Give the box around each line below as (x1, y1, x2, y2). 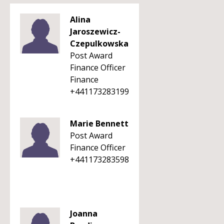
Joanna (70, 208, 97, 219)
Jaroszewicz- (70, 26, 120, 37)
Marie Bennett (70, 118, 128, 129)
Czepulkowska (70, 38, 128, 49)
